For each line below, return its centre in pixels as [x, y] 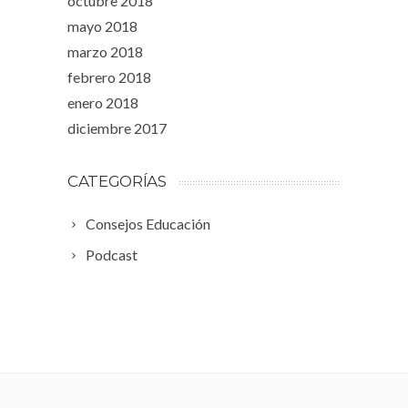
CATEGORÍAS [117, 181]
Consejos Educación [148, 223]
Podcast [112, 254]
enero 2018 [103, 102]
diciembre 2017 [117, 127]
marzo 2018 [105, 51]
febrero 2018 [109, 76]
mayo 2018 [102, 25]
